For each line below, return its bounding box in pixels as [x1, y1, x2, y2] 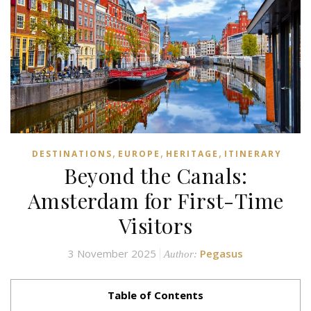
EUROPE [118, 147, 160, 160]
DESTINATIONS [32, 147, 112, 160]
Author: [164, 248, 197, 260]
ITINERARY [224, 147, 282, 160]
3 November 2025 [68, 246, 156, 260]
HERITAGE [166, 147, 219, 160]
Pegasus [200, 246, 243, 260]
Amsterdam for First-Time [27, 186, 284, 215]
